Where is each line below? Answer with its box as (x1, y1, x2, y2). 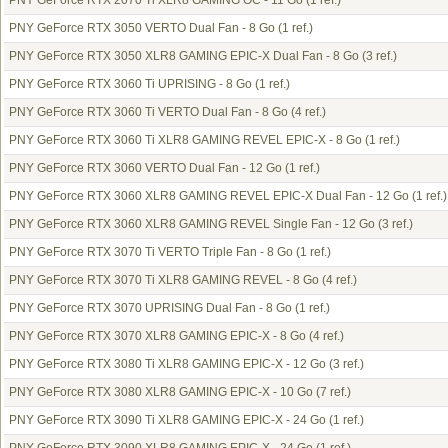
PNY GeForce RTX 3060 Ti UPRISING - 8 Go (9, 77, 252, 91)
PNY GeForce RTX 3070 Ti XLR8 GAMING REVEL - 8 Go (9, 273, 319, 287)
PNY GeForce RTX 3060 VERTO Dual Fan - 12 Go (9, 161, 282, 175)
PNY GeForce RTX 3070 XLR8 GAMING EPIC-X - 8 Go (9, 329, 306, 343)
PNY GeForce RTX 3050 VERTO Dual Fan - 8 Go (9, 21, 275, 35)
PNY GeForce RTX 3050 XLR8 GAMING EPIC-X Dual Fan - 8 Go (9, 49, 359, 63)
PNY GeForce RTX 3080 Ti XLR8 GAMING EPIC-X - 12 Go (9, 357, 326, 371)
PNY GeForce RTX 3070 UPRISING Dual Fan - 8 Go (9, 301, 292, 315)
